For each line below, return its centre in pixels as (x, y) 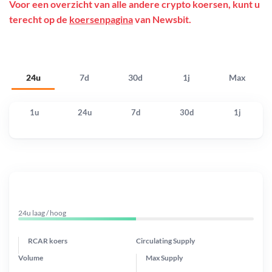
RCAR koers (48, 240)
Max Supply (164, 257)
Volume (31, 257)
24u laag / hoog (42, 212)
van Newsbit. (162, 19)
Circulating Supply (165, 240)
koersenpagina (101, 19)
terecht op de (39, 19)
